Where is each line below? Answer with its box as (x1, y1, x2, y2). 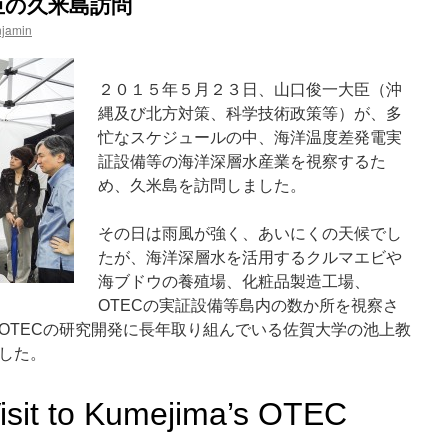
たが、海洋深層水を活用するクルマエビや (98, 249, 402, 266)
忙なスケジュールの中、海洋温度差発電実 (98, 129, 402, 146)
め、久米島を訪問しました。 (98, 177, 306, 194)
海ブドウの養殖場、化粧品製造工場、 (98, 273, 370, 290)
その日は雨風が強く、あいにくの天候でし (98, 225, 402, 242)
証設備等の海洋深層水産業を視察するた (98, 153, 386, 170)
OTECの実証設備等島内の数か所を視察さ (98, 297, 399, 314)
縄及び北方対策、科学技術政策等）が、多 (98, 105, 402, 122)
